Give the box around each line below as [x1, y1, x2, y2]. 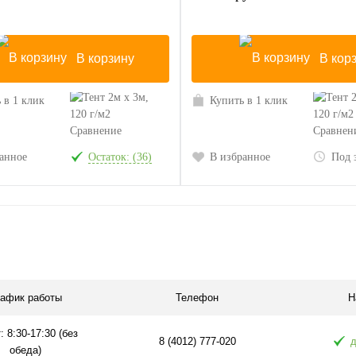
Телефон [176, 292, 219, 304]
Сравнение [69, 125, 122, 137]
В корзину [75, 52, 134, 66]
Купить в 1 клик [209, 95, 288, 107]
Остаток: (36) [87, 151, 152, 164]
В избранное [209, 151, 270, 164]
